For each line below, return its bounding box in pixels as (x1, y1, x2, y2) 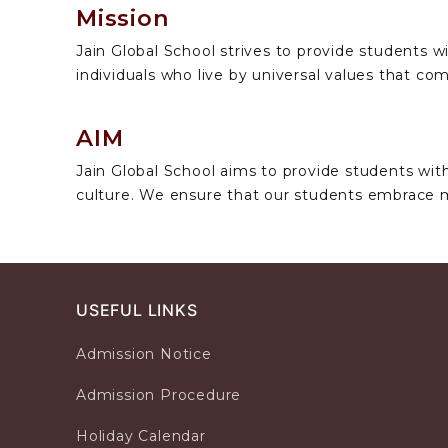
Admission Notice (76, 345, 212, 364)
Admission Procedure (76, 386, 242, 405)
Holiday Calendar (76, 426, 206, 445)
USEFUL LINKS (76, 300, 198, 321)
